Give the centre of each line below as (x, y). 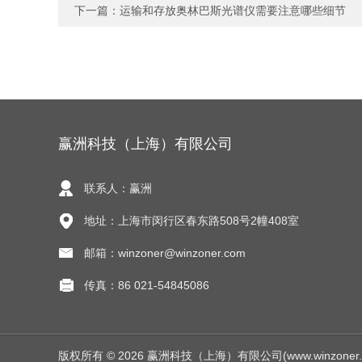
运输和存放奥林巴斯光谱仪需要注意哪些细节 (233, 11)
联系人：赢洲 (118, 188)
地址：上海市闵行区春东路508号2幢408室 (192, 221)
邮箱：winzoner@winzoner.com (165, 253)
